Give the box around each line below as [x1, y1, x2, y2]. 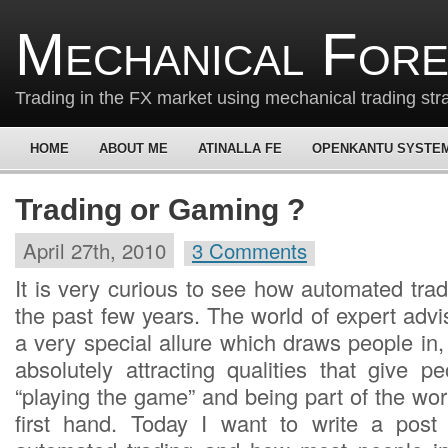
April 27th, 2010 [23, 236, 166, 265]
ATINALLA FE [198, 141, 282, 156]
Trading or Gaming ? [15, 193, 305, 226]
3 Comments [192, 236, 307, 265]
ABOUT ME [99, 141, 168, 156]
